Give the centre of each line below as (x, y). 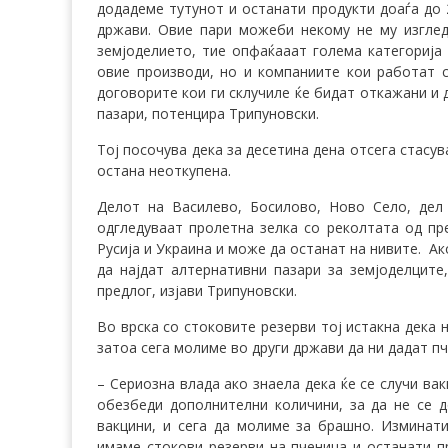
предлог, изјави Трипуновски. (197, 291)
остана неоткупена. (164, 171)
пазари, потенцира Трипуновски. (208, 114)
